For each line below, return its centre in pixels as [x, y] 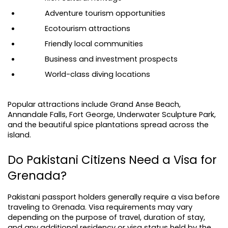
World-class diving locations [97, 74]
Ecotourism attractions [88, 28]
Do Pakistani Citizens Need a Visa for [112, 160]
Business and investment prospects [111, 59]
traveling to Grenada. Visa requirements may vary [100, 207]
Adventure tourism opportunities [105, 13]
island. [19, 135]
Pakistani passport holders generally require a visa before [114, 197]
